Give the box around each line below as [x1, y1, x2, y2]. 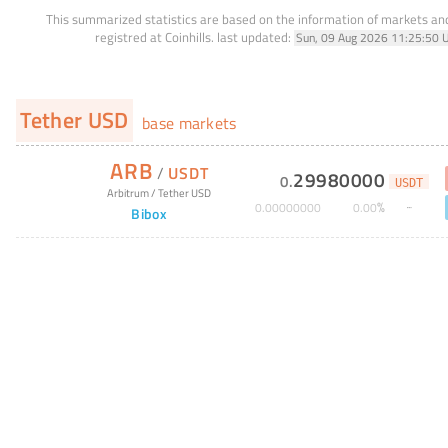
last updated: [216, 26, 291, 47]
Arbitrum [107, 183, 150, 201]
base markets [137, 110, 237, 135]
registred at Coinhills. [94, 26, 214, 47]
